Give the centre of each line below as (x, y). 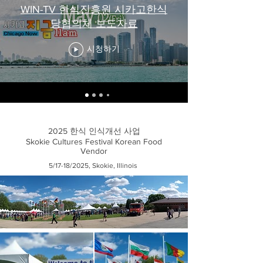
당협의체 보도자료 (94, 23)
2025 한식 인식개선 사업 (94, 131)
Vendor (94, 151)
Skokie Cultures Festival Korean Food (94, 141)
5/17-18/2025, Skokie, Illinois (94, 166)
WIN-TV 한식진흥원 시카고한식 (94, 9)
